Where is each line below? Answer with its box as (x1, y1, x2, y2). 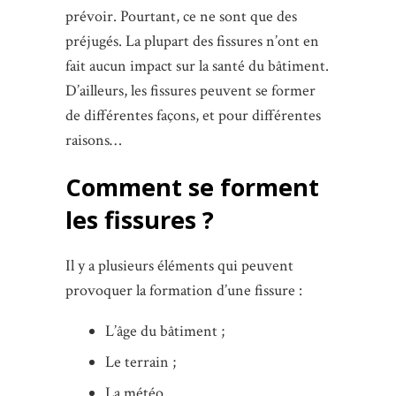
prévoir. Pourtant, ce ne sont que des (65, 6, 297, 27)
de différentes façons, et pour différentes (65, 105, 321, 126)
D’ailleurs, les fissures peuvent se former (65, 80, 316, 102)
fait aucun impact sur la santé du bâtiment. (65, 56, 329, 77)
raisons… (65, 130, 121, 151)
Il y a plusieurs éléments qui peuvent (65, 255, 293, 277)
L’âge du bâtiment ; (105, 321, 225, 342)
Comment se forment (65, 171, 319, 204)
